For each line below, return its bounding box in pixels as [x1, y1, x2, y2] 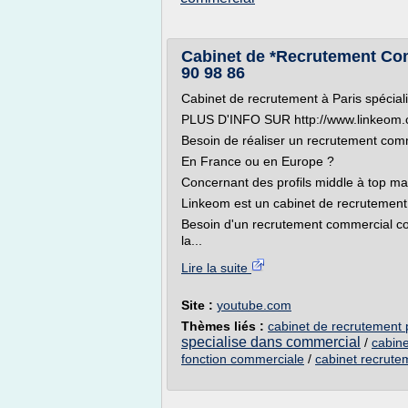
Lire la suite [181, 260, 251, 275]
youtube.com [217, 298, 291, 312]
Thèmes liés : [181, 319, 268, 333]
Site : [181, 298, 217, 312]
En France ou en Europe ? [181, 154, 334, 168]
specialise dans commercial [181, 334, 361, 350]
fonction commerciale [181, 352, 304, 366]
